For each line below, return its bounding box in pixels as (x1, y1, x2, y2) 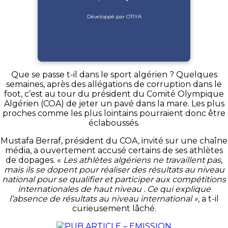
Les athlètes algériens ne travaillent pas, (63, 155, 222, 165)
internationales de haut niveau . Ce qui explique (17, 184, 211, 194)
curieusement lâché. (72, 203, 156, 213)
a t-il (199, 193, 219, 204)
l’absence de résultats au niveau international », (9, 193, 199, 204)
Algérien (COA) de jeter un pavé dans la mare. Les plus (4, 98, 224, 108)
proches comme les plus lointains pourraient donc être (3, 108, 225, 118)
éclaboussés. (89, 118, 139, 128)
